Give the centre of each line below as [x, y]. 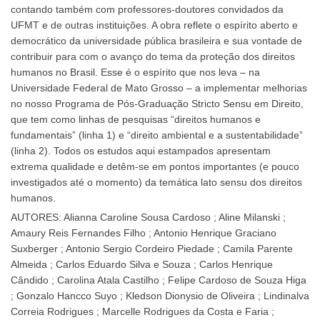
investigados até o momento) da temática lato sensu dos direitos [156, 182]
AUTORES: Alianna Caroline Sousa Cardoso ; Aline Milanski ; [148, 217]
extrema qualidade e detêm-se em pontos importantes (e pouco [155, 166]
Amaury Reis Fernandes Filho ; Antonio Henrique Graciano [144, 233]
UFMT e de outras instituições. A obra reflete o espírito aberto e [154, 25]
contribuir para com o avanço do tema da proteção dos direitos [153, 56]
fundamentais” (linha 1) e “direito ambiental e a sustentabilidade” [157, 135]
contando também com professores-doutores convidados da [147, 9]
